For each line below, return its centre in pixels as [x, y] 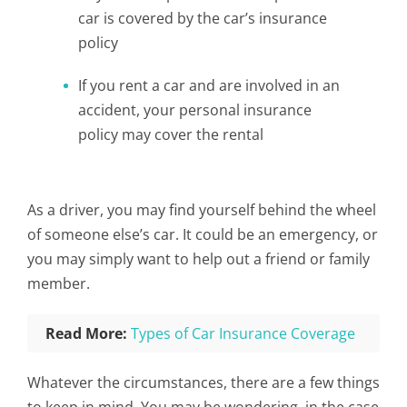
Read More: [86, 333]
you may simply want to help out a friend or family [199, 259]
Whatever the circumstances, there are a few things [203, 382]
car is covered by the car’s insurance [203, 18]
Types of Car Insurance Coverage [243, 333]
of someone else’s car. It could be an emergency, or [203, 234]
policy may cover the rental [171, 134]
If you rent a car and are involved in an [209, 85]
